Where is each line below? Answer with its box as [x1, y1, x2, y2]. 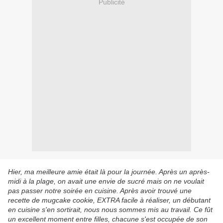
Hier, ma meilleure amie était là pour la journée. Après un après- [8, 168, 210, 176]
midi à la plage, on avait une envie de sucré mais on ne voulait [8, 177, 204, 186]
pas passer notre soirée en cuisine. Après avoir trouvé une [8, 187, 192, 195]
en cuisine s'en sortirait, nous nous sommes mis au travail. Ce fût [8, 206, 213, 214]
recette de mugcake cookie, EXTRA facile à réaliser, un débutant [8, 196, 211, 205]
